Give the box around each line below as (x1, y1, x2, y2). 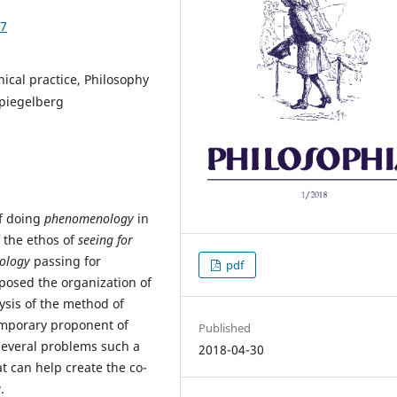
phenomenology (44, 210, 134, 228)
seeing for (78, 231, 133, 249)
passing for (30, 253, 101, 270)
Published (198, 319, 252, 336)
